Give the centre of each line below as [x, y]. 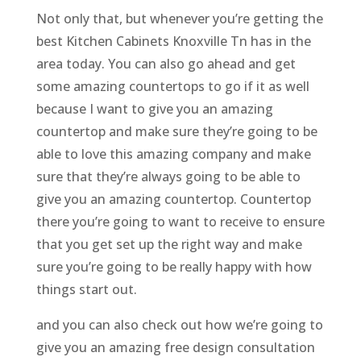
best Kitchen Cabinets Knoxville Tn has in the [173, 41]
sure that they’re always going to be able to [168, 177]
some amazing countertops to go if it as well [172, 87]
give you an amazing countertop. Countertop [173, 199]
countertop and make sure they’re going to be [176, 132]
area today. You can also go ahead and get [166, 64]
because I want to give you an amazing [154, 109]
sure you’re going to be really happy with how [174, 267]
